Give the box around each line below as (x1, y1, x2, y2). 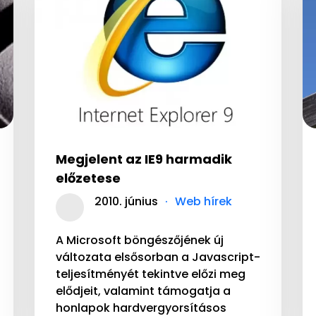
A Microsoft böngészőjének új (56, 232, 224, 249)
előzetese (56, 169, 121, 188)
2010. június (95, 193, 158, 210)
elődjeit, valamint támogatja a (56, 283, 231, 300)
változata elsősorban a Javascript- (56, 249, 260, 266)
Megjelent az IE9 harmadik (56, 150, 232, 169)
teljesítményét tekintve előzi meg (56, 266, 245, 283)
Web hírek (175, 193, 232, 210)
